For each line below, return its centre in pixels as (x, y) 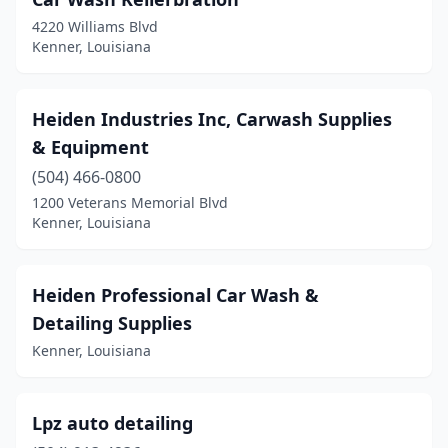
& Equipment (90, 147)
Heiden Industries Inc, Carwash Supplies (212, 119)
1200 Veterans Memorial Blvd (130, 202)
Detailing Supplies (112, 323)
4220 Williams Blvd (95, 26)
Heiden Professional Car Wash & (175, 295)
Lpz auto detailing (112, 423)
